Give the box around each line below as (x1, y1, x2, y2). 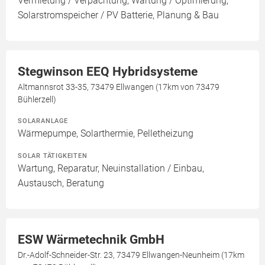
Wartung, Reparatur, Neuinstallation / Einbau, (18, 162, 204, 174)
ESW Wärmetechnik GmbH (18, 232, 164, 247)
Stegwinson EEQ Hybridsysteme (18, 64, 198, 79)
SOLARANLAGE (18, 116, 68, 125)
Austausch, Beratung (18, 177, 104, 189)
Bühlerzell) (18, 94, 56, 104)
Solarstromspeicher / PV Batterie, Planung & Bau (18, 9, 219, 21)
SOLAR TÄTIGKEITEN (18, 151, 88, 160)
